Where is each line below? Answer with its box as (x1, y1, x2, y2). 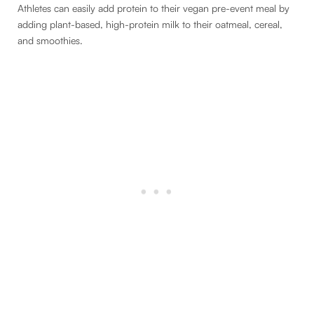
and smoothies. (18, 34, 83, 47)
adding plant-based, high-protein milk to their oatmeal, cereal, (18, 18, 282, 31)
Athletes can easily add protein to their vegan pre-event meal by (18, 2, 289, 15)
